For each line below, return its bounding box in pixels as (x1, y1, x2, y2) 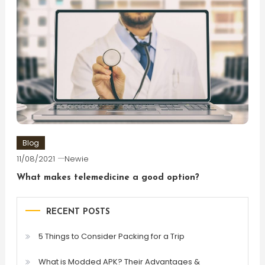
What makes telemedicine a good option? (16, 173, 199, 182)
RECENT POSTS (46, 207, 110, 216)
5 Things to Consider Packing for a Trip (38, 230, 185, 242)
